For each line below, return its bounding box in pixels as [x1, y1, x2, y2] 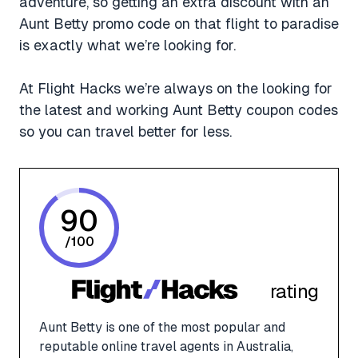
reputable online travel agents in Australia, [39, 338, 293, 354]
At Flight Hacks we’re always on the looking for [19, 79, 332, 97]
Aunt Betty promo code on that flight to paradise [19, 14, 339, 32]
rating [269, 280, 319, 303]
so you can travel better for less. [19, 122, 232, 140]
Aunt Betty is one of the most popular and [39, 319, 285, 335]
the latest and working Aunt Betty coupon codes [19, 101, 338, 118]
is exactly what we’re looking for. [19, 36, 236, 54]
